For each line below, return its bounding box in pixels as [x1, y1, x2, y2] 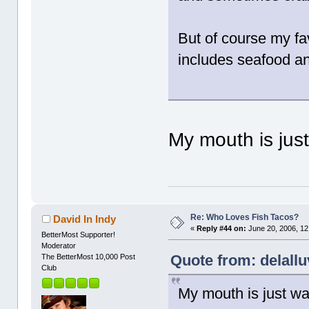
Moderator [41, 241, 77, 250]
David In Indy [52, 213, 116, 226]
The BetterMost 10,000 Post [41, 252, 136, 261]
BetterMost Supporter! [41, 230, 116, 239]
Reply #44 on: [197, 224, 247, 233]
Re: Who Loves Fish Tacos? [190, 212, 299, 223]
